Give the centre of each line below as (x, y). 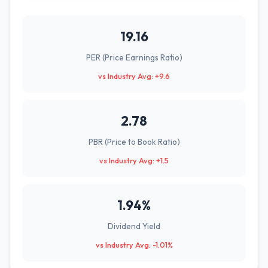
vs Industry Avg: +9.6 (134, 76)
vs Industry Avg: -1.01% (134, 245)
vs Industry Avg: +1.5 (134, 160)
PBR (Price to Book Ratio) (134, 142)
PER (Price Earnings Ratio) (134, 57)
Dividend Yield (134, 226)
